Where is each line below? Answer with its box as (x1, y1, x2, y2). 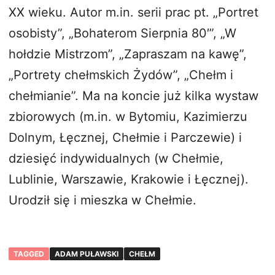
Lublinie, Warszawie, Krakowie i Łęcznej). (9, 172, 249, 187)
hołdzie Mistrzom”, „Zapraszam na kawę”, (9, 47, 247, 62)
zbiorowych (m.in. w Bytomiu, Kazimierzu (9, 109, 247, 125)
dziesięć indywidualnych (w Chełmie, (9, 151, 223, 166)
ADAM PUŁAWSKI (55, 249, 118, 259)
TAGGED (14, 249, 44, 259)
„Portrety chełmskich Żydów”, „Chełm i (9, 68, 233, 83)
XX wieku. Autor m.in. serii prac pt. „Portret (9, 5, 258, 20)
